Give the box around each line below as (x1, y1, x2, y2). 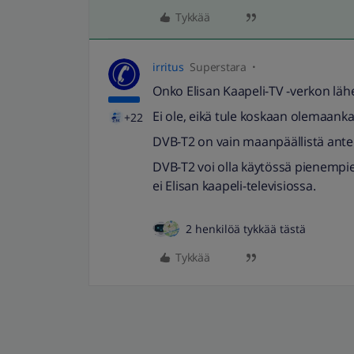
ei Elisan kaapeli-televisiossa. (153, 177, 316, 194)
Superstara (190, 59, 247, 74)
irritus (153, 59, 184, 74)
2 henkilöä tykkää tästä (186, 221, 306, 236)
